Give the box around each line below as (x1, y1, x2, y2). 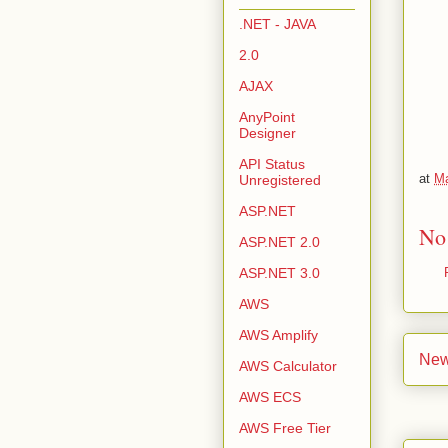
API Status (239, 155, 305, 172)
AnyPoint (239, 108, 295, 125)
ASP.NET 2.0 (239, 233, 320, 250)
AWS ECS (239, 388, 301, 405)
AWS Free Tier (239, 419, 331, 436)
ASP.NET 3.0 (239, 264, 320, 281)
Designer (239, 124, 296, 141)
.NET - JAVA (239, 15, 316, 32)
